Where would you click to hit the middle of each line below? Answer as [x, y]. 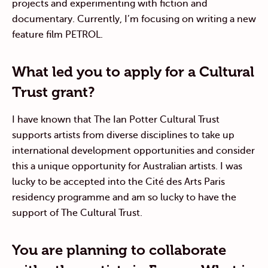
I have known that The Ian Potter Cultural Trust [116, 119]
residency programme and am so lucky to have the [124, 197]
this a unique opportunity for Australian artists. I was [127, 166]
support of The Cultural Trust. [77, 213]
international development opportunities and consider [133, 150]
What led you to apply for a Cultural [133, 71]
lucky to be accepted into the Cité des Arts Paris [118, 182]
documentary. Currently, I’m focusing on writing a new [134, 19]
